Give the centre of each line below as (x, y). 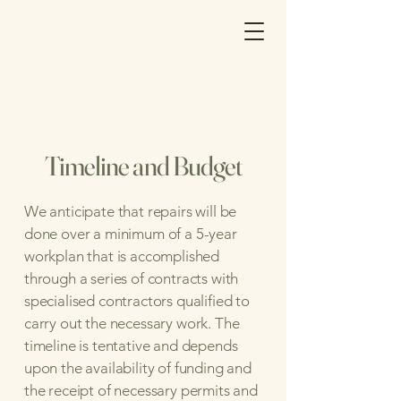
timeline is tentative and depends (131, 346)
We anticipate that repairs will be (131, 211)
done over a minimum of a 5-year (131, 234)
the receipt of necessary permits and (141, 390)
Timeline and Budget (143, 166)
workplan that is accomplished (122, 256)
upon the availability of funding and (138, 368)
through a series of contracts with (132, 278)
